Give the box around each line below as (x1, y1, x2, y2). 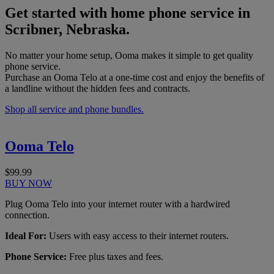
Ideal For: (5, 230, 46, 241)
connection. (5, 209, 50, 220)
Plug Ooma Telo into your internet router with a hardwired (5, 198, 230, 209)
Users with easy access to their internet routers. (46, 230, 229, 241)
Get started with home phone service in (5, 5, 250, 21)
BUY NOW (5, 177, 52, 188)
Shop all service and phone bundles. (5, 103, 144, 114)
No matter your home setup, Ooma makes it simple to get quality (5, 50, 253, 61)
